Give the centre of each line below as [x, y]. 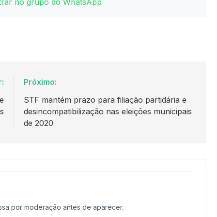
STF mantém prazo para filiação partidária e [105, 100]
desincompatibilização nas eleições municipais [108, 111]
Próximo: [40, 82]
